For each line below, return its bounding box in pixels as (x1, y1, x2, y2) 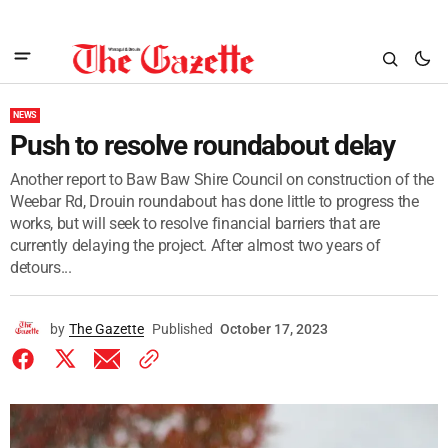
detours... (10, 258, 72, 277)
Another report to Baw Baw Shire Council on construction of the (10, 170, 435, 189)
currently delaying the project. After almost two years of (10, 236, 381, 255)
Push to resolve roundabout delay (10, 129, 396, 162)
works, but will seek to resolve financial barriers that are (10, 214, 381, 233)
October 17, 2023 (220, 321, 328, 337)
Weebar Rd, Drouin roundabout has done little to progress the (10, 192, 419, 211)
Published (152, 321, 213, 337)
